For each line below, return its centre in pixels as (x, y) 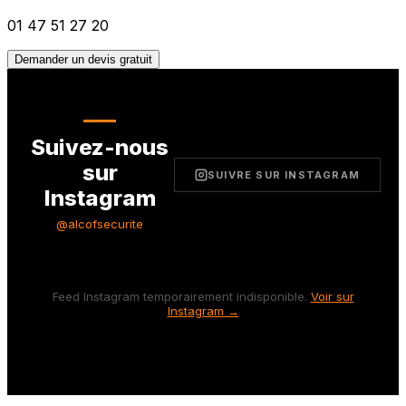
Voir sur (332, 296)
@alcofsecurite (100, 223)
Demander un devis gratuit (83, 59)
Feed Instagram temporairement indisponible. (179, 296)
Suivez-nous (100, 147)
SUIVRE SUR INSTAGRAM (284, 175)
